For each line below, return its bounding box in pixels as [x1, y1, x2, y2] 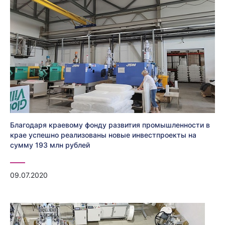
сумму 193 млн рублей [10, 140, 90, 149]
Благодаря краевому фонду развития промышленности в [10, 120, 210, 129]
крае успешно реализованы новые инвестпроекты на [10, 130, 196, 139]
